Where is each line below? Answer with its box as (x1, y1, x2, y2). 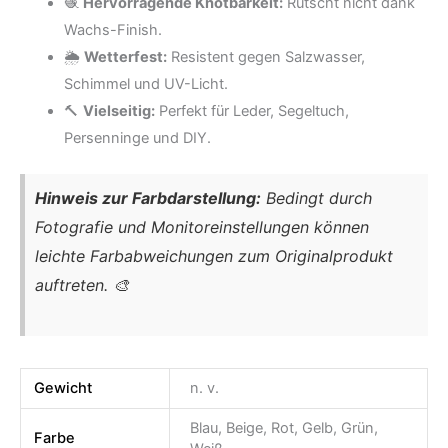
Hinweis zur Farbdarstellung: (35, 187, 261, 208)
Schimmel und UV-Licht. (63, 75, 228, 93)
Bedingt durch (261, 187, 372, 208)
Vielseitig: (82, 102, 155, 120)
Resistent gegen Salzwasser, (166, 48, 365, 66)
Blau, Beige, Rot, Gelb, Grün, (189, 419, 378, 438)
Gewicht (34, 379, 93, 398)
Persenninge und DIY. (63, 129, 211, 147)
